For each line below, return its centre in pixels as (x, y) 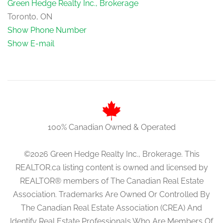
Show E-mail (31, 43)
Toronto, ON (30, 16)
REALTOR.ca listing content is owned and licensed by (111, 167)
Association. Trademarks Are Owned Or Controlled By (111, 194)
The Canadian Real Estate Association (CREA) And (111, 208)
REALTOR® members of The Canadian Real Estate (111, 181)
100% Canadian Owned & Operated (111, 127)
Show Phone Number (47, 30)
